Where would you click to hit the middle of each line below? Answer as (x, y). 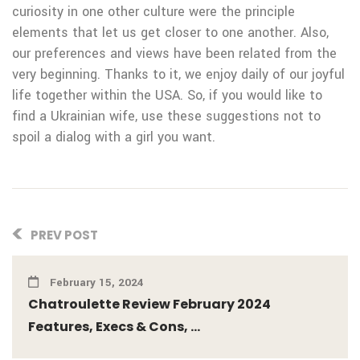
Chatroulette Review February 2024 (149, 305)
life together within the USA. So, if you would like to (167, 96)
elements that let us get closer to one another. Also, (170, 33)
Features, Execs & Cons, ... (114, 327)
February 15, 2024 (95, 283)
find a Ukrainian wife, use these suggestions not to (166, 117)
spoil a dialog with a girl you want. (114, 137)
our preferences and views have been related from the (174, 54)
